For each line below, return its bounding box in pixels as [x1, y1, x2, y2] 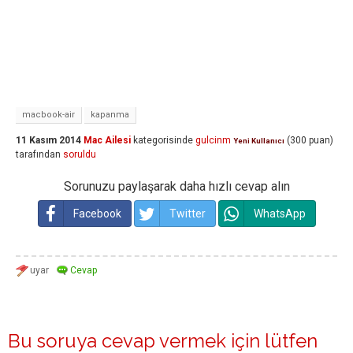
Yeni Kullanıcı [233, 136, 284, 145]
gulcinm [195, 135, 231, 146]
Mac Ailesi [84, 135, 131, 146]
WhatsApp [253, 207, 306, 220]
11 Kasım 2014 [16, 135, 81, 146]
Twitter [169, 207, 206, 220]
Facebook [72, 207, 121, 220]
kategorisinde [131, 135, 193, 146]
